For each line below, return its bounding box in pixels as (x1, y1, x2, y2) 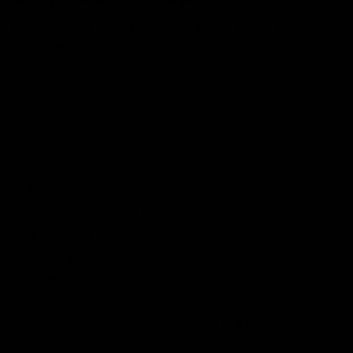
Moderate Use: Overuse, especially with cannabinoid (28, 247, 333, 264)
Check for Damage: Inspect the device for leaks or (28, 137, 324, 154)
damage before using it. (28, 159, 167, 176)
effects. (28, 292, 72, 308)
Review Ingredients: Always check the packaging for (28, 181, 333, 198)
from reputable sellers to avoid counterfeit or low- (28, 93, 323, 110)
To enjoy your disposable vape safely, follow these (12, 19, 308, 35)
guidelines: (12, 38, 74, 54)
